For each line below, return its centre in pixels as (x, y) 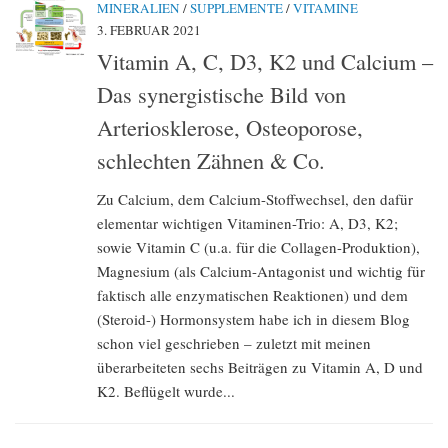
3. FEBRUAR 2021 (149, 29)
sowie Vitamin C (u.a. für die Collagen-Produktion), (258, 246)
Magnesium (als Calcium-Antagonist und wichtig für (261, 270)
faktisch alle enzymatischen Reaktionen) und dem (252, 294)
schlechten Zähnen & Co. (211, 159)
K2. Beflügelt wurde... (166, 390)
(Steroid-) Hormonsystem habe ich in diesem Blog (253, 318)
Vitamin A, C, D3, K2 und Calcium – (265, 60)
